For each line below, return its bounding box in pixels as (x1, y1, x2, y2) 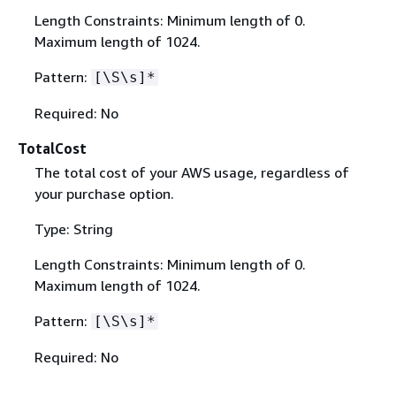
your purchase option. (34, 185, 174, 202)
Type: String (34, 220, 113, 238)
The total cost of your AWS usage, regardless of (34, 164, 349, 181)
